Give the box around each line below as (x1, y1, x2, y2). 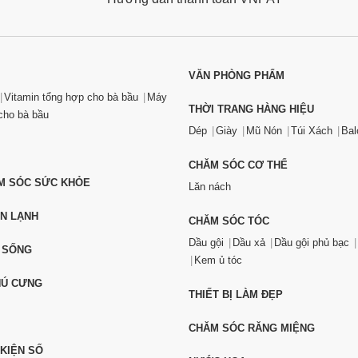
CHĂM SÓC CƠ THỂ (189, 159, 288, 171)
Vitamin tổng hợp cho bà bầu (4, 91, 138, 103)
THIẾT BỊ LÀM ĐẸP (189, 288, 283, 300)
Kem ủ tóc (194, 254, 242, 266)
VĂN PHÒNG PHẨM (189, 70, 284, 82)
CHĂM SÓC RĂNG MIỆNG (189, 322, 315, 334)
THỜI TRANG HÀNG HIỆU (189, 103, 314, 115)
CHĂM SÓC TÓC (189, 215, 269, 227)
